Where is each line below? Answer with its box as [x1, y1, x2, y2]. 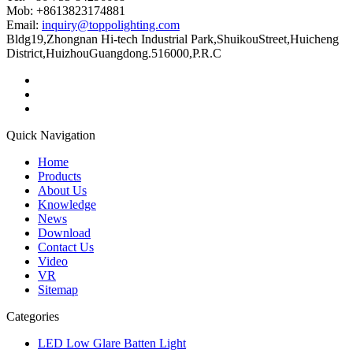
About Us [38, 183, 87, 197]
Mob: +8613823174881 [6, 3, 125, 17]
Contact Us [38, 240, 94, 254]
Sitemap [38, 282, 78, 296]
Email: [6, 17, 42, 32]
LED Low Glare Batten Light [38, 336, 186, 350]
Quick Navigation [6, 128, 95, 142]
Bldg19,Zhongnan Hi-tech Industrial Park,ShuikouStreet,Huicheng [6, 32, 339, 46]
